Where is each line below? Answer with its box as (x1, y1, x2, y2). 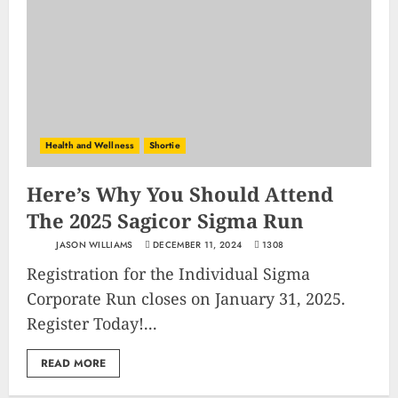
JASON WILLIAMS (53, 238, 133, 251)
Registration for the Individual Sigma (27, 263, 310, 284)
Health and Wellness (45, 139, 134, 152)
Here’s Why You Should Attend (27, 180, 333, 207)
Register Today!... (27, 313, 157, 334)
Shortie (148, 139, 180, 152)
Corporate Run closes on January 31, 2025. (27, 288, 346, 309)
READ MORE (41, 355, 106, 371)
